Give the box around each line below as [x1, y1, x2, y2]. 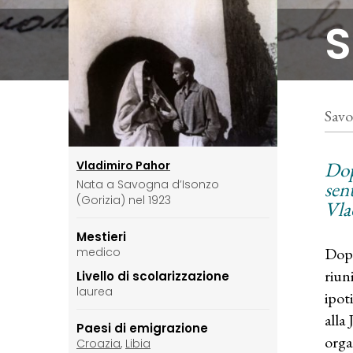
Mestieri [76, 229, 126, 246]
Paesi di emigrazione [76, 320, 208, 337]
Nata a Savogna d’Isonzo [76, 176, 219, 193]
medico [76, 244, 121, 261]
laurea [76, 284, 113, 300]
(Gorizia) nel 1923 [76, 192, 171, 209]
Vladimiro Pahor [76, 158, 170, 174]
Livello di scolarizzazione [76, 268, 229, 285]
